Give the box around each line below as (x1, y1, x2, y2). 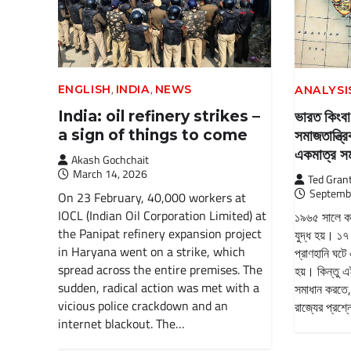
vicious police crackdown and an (57, 296, 228, 316)
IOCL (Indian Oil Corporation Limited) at (57, 206, 266, 226)
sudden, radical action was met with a (57, 278, 259, 298)
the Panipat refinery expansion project (57, 224, 262, 244)
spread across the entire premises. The (57, 260, 262, 280)
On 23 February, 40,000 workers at (57, 188, 246, 208)
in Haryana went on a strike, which (57, 242, 245, 262)
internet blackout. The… (57, 314, 185, 334)
